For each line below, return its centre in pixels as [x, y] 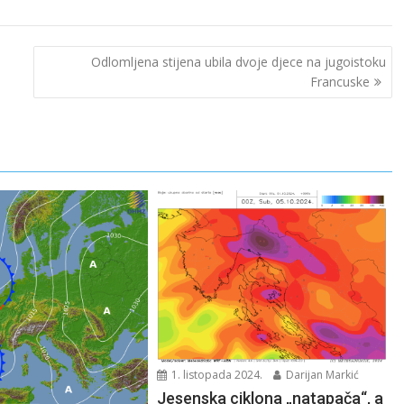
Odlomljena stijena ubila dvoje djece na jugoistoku [238, 62]
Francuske [340, 82]
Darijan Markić [321, 374]
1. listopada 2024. [216, 374]
